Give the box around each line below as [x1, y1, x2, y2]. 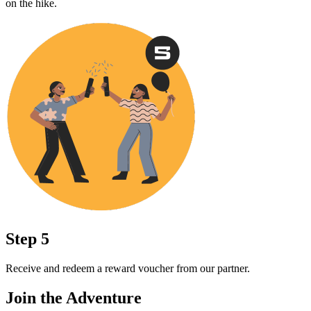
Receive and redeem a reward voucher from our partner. [6, 262, 250, 274]
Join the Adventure [6, 288, 142, 307]
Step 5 [6, 229, 49, 248]
